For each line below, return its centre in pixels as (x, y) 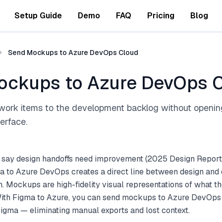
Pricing (161, 16)
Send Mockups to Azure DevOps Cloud (73, 53)
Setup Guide (38, 16)
